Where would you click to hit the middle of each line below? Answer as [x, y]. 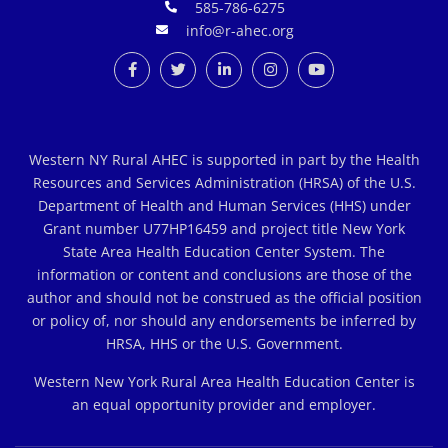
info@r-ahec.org [240, 30]
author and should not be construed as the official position [224, 297]
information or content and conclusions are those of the [224, 274]
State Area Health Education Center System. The [224, 251]
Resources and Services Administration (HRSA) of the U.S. [224, 182]
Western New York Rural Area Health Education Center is [224, 381]
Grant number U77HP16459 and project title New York [224, 228]
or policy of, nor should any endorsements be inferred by [224, 320]
